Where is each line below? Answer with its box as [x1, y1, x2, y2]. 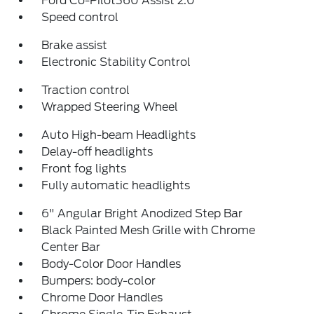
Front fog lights [41, 162, 127, 176]
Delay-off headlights [41, 145, 153, 159]
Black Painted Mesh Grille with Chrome [41, 224, 256, 238]
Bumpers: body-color [41, 274, 156, 288]
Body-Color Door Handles [41, 257, 182, 271]
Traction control [41, 83, 130, 97]
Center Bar [41, 240, 101, 254]
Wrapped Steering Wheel [41, 100, 179, 114]
